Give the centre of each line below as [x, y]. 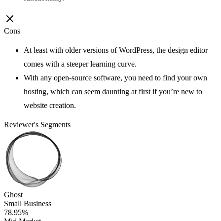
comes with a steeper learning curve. [80, 64]
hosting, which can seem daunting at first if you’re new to [113, 91]
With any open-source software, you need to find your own [115, 77]
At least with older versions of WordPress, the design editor [116, 50]
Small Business [28, 203]
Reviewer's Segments [37, 124]
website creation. [51, 105]
